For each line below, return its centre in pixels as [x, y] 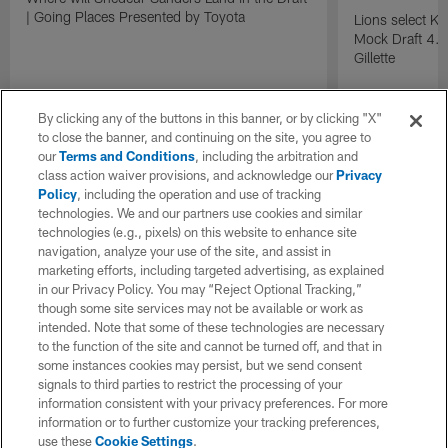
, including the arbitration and [277, 156]
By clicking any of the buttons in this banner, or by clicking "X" [210, 118]
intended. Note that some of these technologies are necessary [211, 327]
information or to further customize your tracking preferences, [209, 422]
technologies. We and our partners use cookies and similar [200, 213]
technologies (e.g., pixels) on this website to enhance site [198, 232]
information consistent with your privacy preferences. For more [213, 403]
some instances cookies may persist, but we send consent [200, 365]
